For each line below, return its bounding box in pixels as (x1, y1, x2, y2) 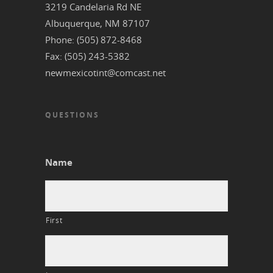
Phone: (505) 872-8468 (45, 34, 142, 46)
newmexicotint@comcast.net (45, 66, 166, 79)
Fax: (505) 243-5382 (45, 50, 130, 63)
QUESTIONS (45, 110, 99, 121)
